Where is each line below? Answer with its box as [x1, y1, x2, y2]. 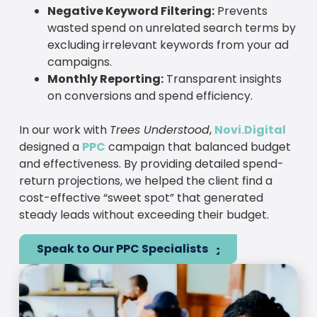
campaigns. [47, 54, 112, 71]
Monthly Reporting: [47, 71, 163, 88]
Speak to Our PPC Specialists [36, 240, 208, 257]
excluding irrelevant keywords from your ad [47, 37, 289, 54]
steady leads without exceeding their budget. [18, 207, 269, 224]
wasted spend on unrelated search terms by [47, 20, 296, 37]
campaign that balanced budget [105, 139, 291, 156]
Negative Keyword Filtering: [47, 3, 214, 20]
